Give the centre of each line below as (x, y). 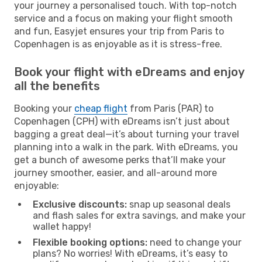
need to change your (194, 242)
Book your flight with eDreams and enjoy (129, 72)
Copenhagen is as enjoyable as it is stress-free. (118, 44)
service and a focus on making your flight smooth (123, 18)
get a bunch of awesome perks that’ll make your (120, 160)
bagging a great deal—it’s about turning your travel (127, 134)
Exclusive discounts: (80, 204)
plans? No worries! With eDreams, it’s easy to (130, 253)
